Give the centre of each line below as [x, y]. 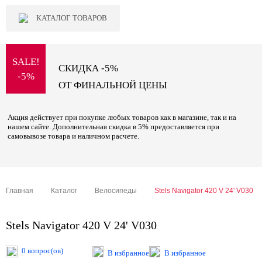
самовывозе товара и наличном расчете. [73, 136]
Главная [20, 191]
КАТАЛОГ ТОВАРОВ [72, 18]
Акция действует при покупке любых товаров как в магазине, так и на [122, 117]
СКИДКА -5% [88, 68]
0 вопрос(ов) [42, 251]
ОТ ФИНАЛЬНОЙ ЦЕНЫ [113, 85]
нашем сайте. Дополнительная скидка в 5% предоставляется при [113, 127]
